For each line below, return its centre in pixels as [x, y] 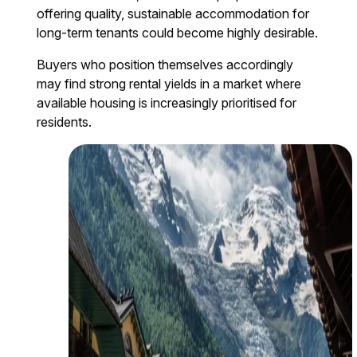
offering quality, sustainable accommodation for [173, 14]
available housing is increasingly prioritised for [167, 103]
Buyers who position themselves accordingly [165, 65]
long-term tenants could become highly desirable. [178, 33]
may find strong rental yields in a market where [169, 84]
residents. [65, 122]
